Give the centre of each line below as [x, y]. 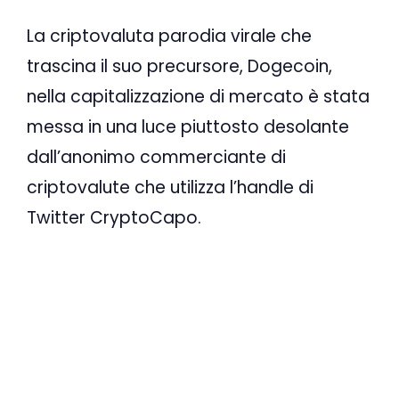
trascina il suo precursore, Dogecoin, [179, 67]
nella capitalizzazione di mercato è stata [198, 97]
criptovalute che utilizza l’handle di [170, 188]
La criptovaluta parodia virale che [169, 37]
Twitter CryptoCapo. [114, 218]
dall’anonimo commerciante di [156, 158]
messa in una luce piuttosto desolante [188, 127]
